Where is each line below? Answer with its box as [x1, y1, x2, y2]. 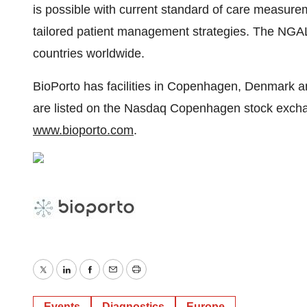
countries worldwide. [33, 47, 145, 60]
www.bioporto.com [33, 123, 134, 137]
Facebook [88, 272, 143, 286]
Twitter [42, 272, 79, 286]
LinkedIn [65, 272, 112, 286]
